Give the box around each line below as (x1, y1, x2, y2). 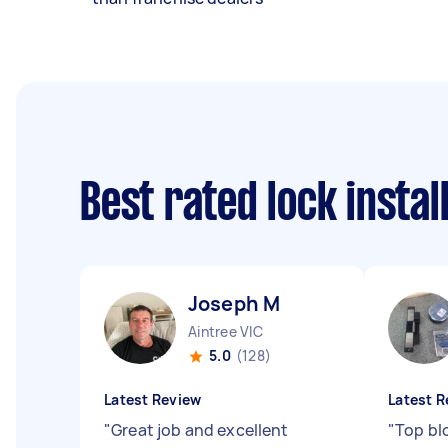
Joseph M (188, 290, 281, 317)
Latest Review (104, 390, 202, 409)
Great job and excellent (111, 419, 289, 441)
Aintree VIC (188, 322, 263, 341)
